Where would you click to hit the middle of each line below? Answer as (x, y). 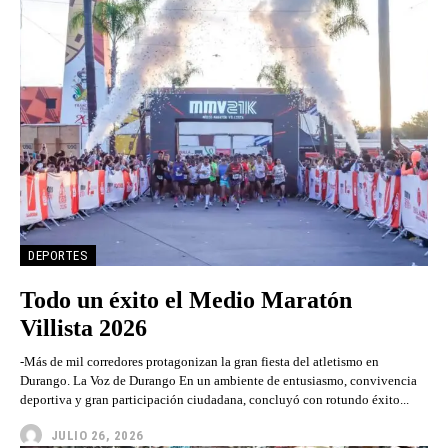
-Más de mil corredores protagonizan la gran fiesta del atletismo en (199, 362)
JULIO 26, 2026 (97, 435)
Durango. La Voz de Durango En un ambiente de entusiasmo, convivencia (46, 381)
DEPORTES (58, 256)
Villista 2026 (83, 328)
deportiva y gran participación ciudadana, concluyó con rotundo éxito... (214, 400)
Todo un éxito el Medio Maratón (186, 300)
